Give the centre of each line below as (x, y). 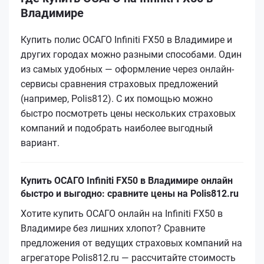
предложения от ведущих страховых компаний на (131, 243)
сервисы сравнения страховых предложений (119, 84)
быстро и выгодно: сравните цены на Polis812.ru (130, 193)
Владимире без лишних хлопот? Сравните (113, 228)
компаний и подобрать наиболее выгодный (117, 128)
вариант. (40, 143)
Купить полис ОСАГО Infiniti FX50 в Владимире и (126, 39)
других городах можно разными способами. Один (131, 54)
